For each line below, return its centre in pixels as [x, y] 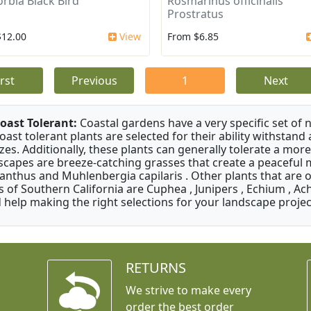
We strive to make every [188, 291]
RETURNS [155, 268]
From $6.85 [193, 37]
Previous [94, 81]
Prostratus [195, 14]
